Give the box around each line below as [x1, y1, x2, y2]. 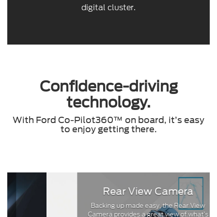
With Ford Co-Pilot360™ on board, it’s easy [13, 115, 204, 125]
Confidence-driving [39, 77, 178, 95]
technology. [66, 93, 151, 111]
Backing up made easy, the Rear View [51, 201, 166, 211]
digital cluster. [81, 2, 136, 14]
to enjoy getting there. [60, 124, 157, 135]
